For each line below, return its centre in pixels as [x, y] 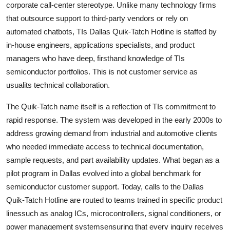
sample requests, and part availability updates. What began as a [113, 160]
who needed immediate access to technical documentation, [105, 146]
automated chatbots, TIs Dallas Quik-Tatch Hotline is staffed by [111, 31]
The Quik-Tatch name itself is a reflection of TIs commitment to [111, 106]
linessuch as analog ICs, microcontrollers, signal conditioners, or [114, 213]
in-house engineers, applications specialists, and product [100, 45]
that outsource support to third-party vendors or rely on [97, 18]
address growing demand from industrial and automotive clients [112, 133]
